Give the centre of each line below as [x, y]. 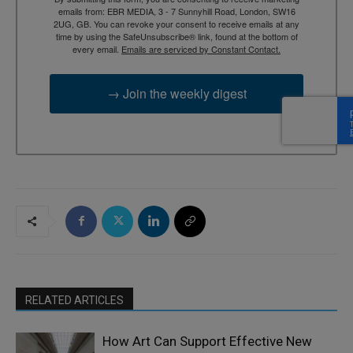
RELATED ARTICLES [74, 300]
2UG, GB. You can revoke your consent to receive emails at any [176, 24]
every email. [97, 49]
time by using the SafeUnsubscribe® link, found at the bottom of [176, 37]
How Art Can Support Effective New [207, 341]
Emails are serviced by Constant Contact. [201, 49]
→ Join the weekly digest [176, 94]
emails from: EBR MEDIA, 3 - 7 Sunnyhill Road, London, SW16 [176, 11]
